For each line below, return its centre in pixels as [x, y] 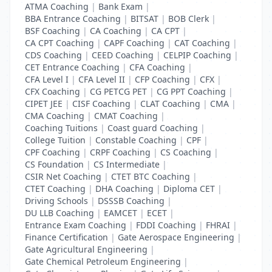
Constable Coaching [136, 140]
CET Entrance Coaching [72, 67]
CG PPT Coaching [191, 91]
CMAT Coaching [126, 116]
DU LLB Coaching [59, 213]
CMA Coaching [55, 116]
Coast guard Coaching [153, 128]
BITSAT [144, 19]
